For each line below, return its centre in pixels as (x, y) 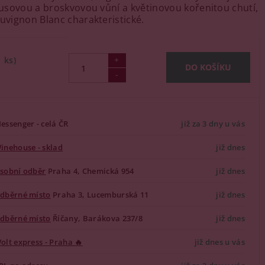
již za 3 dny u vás (213, 123)
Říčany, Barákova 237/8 (97, 218)
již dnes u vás (219, 242)
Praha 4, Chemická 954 (90, 171)
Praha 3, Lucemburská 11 (100, 194)
